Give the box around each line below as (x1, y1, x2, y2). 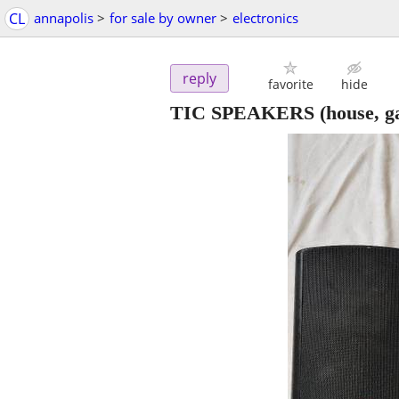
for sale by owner (110, 9, 216, 27)
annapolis (34, 9, 94, 27)
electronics (232, 9, 298, 27)
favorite (267, 76, 313, 94)
